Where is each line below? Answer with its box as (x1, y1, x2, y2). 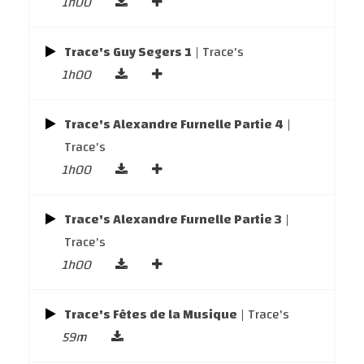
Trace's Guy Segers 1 (64, 40, 192, 64)
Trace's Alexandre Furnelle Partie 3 (64, 207, 282, 232)
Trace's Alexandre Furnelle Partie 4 (64, 112, 284, 136)
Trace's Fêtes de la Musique (64, 302, 237, 327)
